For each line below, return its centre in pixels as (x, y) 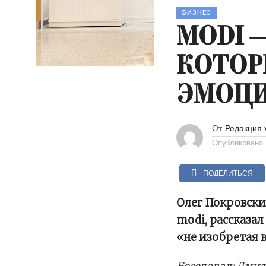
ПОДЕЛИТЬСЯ (228, 173)
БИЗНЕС (197, 12)
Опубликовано (238, 142)
